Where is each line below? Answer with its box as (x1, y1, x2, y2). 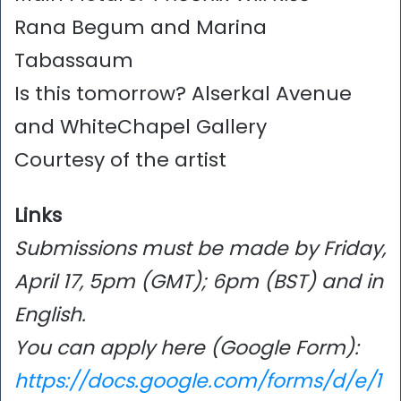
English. (14, 300, 86, 328)
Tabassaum (14, 46, 133, 74)
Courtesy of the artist (14, 145, 226, 174)
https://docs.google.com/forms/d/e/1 (14, 366, 381, 395)
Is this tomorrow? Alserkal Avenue (14, 79, 352, 107)
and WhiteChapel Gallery (14, 112, 267, 141)
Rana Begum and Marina (14, 13, 267, 41)
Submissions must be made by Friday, (14, 234, 386, 262)
